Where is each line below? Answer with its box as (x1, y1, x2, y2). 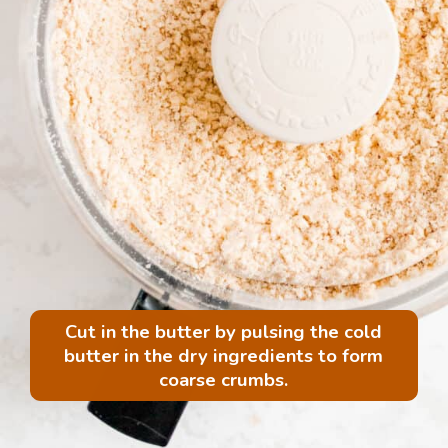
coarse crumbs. (159, 366, 289, 393)
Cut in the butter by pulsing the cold (65, 318, 383, 345)
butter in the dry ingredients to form (64, 342, 384, 369)
